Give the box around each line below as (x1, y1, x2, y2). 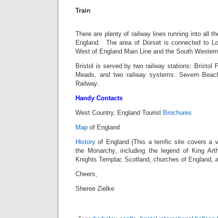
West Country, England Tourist (75, 109, 163, 116)
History (75, 138, 95, 145)
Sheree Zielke (75, 184, 114, 192)
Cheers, (75, 170, 97, 178)
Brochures (163, 109, 192, 116)
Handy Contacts (75, 94, 123, 102)
